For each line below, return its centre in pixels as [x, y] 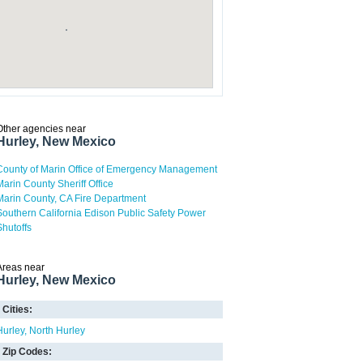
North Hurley [57, 331]
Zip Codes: [27, 352]
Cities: [17, 310]
